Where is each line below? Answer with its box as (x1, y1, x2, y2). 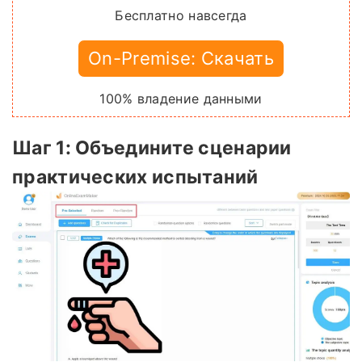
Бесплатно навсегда (115, 7, 247, 24)
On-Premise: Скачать (88, 48, 274, 69)
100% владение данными (99, 90, 263, 107)
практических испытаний (12, 166, 259, 189)
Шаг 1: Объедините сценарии (12, 137, 292, 160)
